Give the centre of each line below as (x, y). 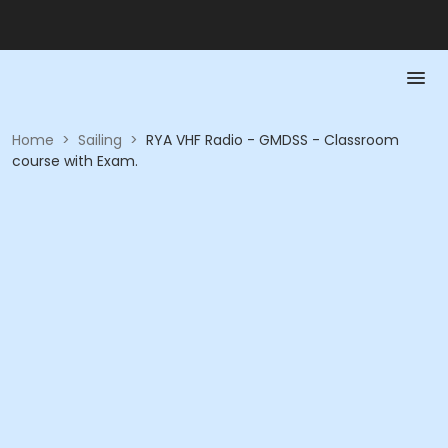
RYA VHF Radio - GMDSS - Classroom (272, 140)
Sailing (100, 140)
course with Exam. (75, 161)
